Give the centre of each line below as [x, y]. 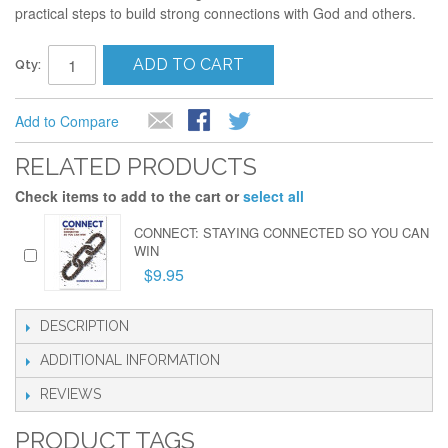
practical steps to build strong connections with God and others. [215, 13]
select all [273, 196]
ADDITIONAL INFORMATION [130, 360]
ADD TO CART [188, 64]
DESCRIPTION [84, 326]
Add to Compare [67, 121]
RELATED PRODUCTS [136, 166]
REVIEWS [70, 394]
